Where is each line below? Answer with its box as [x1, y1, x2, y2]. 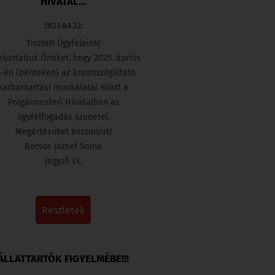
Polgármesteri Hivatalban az [7, 96, 119, 107]
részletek [48, 204, 85, 216]
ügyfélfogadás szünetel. [17, 111, 110, 122]
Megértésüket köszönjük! [15, 126, 112, 137]
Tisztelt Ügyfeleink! [26, 37, 101, 48]
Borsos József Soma [25, 141, 103, 152]
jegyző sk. [44, 155, 82, 166]
